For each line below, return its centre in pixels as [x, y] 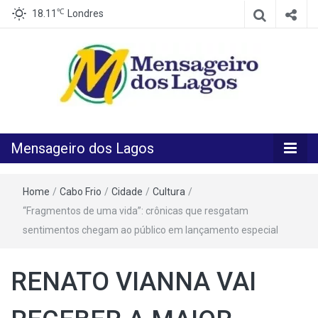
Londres [86, 13]
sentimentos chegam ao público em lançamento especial [150, 230]
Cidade [127, 192]
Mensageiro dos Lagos [82, 148]
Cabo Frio [81, 192]
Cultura [169, 192]
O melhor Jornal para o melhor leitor [95, 117]
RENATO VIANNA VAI [133, 282]
